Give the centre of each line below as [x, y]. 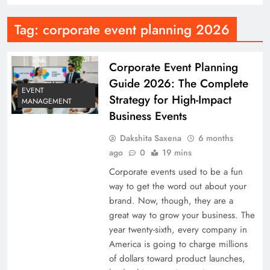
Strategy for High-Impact [170, 99]
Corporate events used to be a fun [176, 171]
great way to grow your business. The [182, 215]
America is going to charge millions [178, 244]
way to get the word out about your [177, 186]
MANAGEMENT [47, 101]
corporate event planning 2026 [136, 29]
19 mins [177, 152]
